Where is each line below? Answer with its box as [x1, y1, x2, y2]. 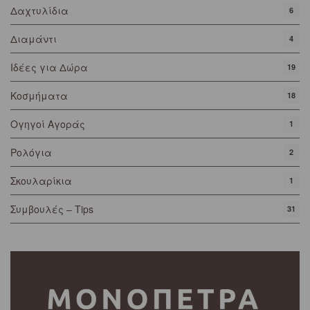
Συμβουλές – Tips [10, 201, 93, 216]
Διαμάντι [10, 31, 57, 46]
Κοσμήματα [10, 88, 68, 102]
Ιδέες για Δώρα [10, 60, 88, 74]
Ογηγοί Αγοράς [10, 116, 85, 131]
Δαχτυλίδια [10, 3, 69, 17]
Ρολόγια [10, 145, 52, 159]
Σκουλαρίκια [10, 173, 72, 188]
